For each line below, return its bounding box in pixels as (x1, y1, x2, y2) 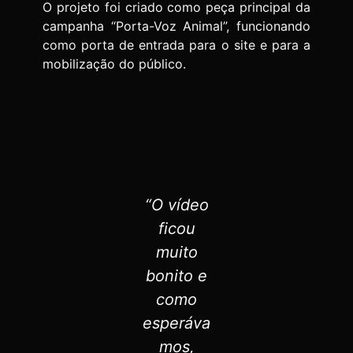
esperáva (143, 314, 210, 333)
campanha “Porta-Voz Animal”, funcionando (43, 18, 310, 34)
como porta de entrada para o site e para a (43, 37, 310, 53)
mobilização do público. (43, 56, 186, 72)
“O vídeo (144, 195, 209, 215)
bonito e (146, 266, 207, 286)
